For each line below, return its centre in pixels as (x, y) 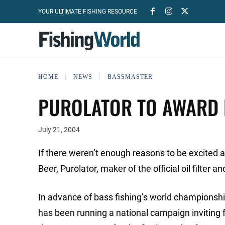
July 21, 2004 (59, 130)
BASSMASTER (130, 77)
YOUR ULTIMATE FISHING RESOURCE (88, 12)
